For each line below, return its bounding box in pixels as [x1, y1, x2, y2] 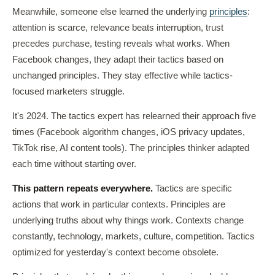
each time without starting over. [12, 159, 136, 169]
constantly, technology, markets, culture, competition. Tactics [12, 231, 255, 241]
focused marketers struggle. [12, 87, 125, 96]
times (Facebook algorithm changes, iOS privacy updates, [12, 127, 245, 137]
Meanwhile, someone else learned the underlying [12, 7, 209, 17]
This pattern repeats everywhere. [12, 184, 153, 193]
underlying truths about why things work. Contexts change [12, 215, 244, 225]
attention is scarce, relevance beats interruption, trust [12, 23, 223, 33]
